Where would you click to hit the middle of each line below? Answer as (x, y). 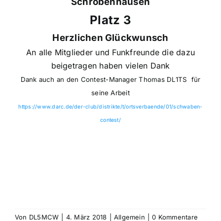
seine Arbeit (110, 92)
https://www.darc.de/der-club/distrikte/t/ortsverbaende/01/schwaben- (110, 107)
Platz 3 (110, 20)
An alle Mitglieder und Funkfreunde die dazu (110, 52)
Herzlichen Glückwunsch (110, 37)
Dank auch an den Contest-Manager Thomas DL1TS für (110, 79)
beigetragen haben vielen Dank (110, 65)
